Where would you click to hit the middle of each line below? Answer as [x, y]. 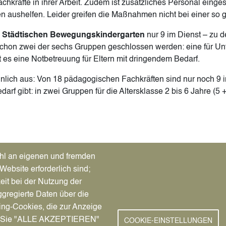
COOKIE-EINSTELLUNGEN [168, 221]
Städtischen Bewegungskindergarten [73, 35]
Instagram [145, 214]
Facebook [145, 201]
